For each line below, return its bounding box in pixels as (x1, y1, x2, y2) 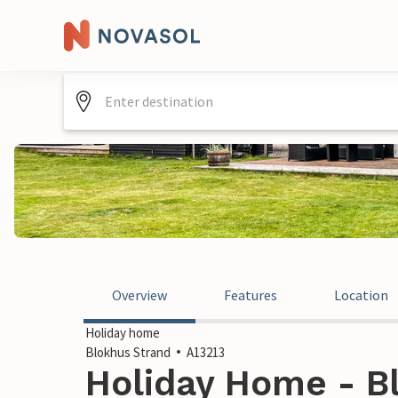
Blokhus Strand (85, 344, 171, 361)
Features (224, 286, 277, 304)
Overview (112, 286, 167, 304)
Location (334, 286, 388, 304)
